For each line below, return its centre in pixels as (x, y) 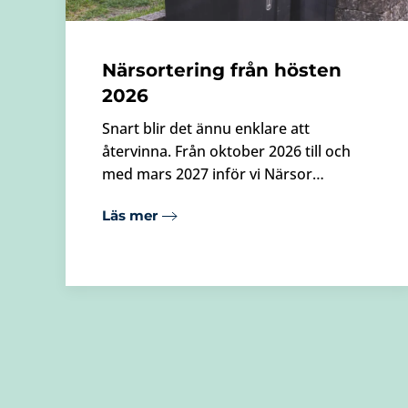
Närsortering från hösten (222, 70)
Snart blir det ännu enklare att (206, 128)
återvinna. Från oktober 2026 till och (226, 151)
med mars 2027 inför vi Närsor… (213, 173)
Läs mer (130, 216)
